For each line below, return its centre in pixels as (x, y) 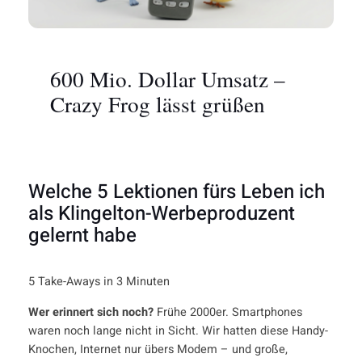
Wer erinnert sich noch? (90, 312)
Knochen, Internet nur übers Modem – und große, (158, 349)
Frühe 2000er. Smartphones (227, 312)
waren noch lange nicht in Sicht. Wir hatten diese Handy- (178, 330)
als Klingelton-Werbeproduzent (161, 214)
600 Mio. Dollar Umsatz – (167, 78)
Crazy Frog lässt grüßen (157, 103)
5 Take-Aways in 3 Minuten (99, 282)
